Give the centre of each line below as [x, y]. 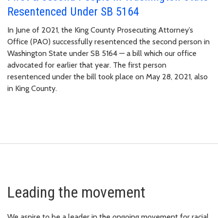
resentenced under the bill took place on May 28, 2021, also [108, 77]
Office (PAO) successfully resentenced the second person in [109, 42]
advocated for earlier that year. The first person [87, 65]
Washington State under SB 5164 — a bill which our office [102, 54]
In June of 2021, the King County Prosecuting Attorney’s [100, 30]
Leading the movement [76, 192]
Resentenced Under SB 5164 [73, 12]
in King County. [32, 89]
